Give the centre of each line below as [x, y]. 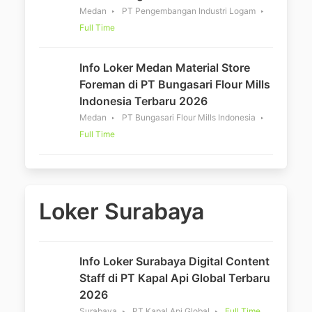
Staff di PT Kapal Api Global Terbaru [175, 278]
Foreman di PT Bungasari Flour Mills [175, 84]
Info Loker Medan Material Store [165, 68]
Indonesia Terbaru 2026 [143, 101]
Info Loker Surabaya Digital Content [174, 261]
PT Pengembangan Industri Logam [189, 11]
